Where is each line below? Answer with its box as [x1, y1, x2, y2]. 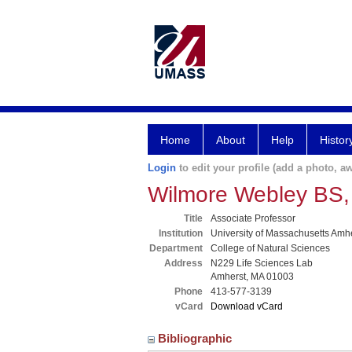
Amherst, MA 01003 [211, 271, 294, 282]
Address [164, 258, 203, 269]
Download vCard [211, 301, 283, 312]
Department [149, 243, 203, 254]
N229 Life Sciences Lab [211, 258, 313, 269]
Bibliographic [158, 332, 235, 345]
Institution [159, 228, 203, 239]
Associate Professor [211, 213, 295, 224]
